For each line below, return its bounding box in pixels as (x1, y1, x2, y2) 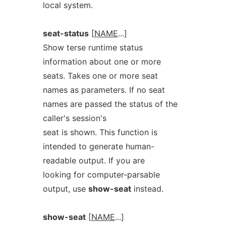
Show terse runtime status (42, 42, 143, 52)
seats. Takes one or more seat (42, 71, 158, 81)
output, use (42, 184, 88, 194)
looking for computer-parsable (42, 169, 160, 180)
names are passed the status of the (42, 99, 178, 109)
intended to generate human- (42, 141, 154, 151)
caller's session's (42, 113, 106, 123)
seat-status (42, 28, 89, 38)
